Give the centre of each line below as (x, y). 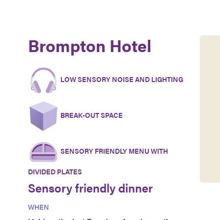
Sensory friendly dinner (90, 188)
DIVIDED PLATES (55, 172)
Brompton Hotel (89, 45)
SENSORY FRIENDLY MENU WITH (113, 151)
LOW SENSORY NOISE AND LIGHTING (121, 79)
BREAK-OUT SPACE (91, 115)
